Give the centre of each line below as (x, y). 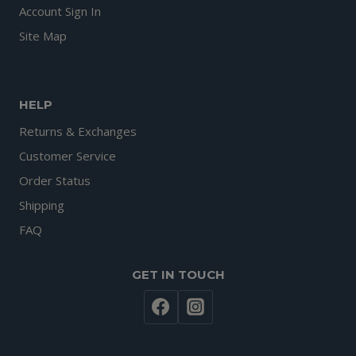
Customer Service (68, 156)
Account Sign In (60, 11)
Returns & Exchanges (78, 132)
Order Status (55, 181)
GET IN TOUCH (178, 275)
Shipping (42, 205)
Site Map (43, 36)
